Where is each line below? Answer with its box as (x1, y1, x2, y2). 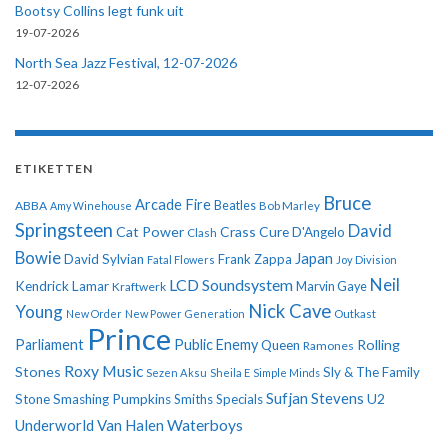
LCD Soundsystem (169, 275, 293, 295)
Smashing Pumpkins (53, 391, 171, 408)
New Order (66, 307, 122, 321)
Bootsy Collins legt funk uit (15, 2, 184, 20)
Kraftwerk (112, 279, 166, 295)
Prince (87, 321, 171, 357)
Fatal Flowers (147, 253, 215, 267)
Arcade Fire (135, 196, 211, 214)
